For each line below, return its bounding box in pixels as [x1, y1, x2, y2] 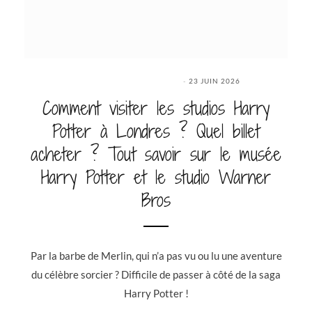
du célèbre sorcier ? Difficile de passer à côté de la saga [31, 267, 281, 281]
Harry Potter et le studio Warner [41, 164, 271, 190]
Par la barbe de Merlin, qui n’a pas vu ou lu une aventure [30, 249, 282, 262]
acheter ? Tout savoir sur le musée [31, 141, 281, 167]
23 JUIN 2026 [188, 76, 240, 85]
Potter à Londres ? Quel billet [52, 118, 260, 144]
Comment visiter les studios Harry [42, 95, 270, 121]
